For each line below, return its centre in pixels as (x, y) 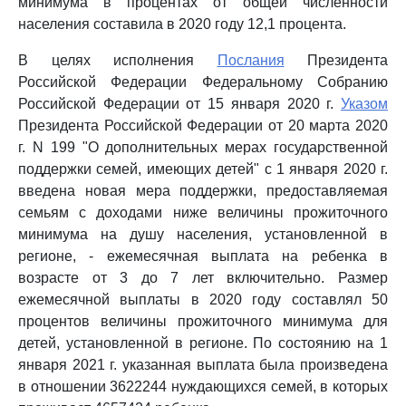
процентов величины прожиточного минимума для (203, 321)
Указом (364, 104)
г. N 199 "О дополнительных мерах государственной (203, 147)
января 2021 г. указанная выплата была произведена (203, 365)
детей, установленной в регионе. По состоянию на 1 (203, 343)
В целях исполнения (118, 60)
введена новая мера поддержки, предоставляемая (203, 191)
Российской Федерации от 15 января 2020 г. (179, 104)
